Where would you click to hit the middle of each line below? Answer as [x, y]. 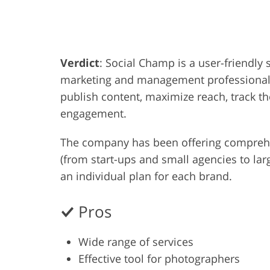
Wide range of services [136, 242]
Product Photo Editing [170, 21]
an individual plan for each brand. [146, 176]
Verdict [80, 63]
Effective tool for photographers [159, 259]
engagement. [93, 114]
